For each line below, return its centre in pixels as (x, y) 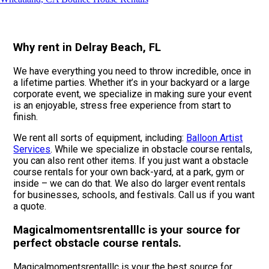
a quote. (30, 207)
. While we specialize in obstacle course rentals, (152, 150)
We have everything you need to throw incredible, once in (132, 71)
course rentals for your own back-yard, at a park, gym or (129, 172)
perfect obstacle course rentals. (98, 243)
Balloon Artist (215, 138)
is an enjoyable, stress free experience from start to (122, 106)
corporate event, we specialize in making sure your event (133, 94)
